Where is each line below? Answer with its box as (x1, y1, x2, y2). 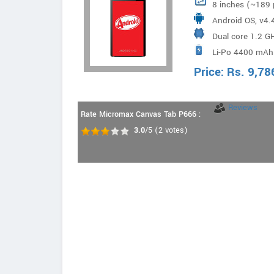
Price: (194, 64, 227, 81)
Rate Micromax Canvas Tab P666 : (81, 109, 201, 120)
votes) (163, 125, 188, 136)
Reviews (228, 102, 257, 113)
